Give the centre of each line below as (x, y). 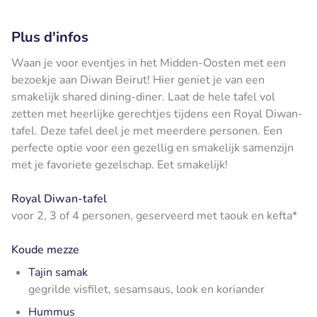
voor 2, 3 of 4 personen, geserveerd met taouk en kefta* (154, 215)
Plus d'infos (50, 37)
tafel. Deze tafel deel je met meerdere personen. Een (147, 131)
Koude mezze (45, 249)
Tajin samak (58, 272)
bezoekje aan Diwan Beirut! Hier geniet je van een (138, 80)
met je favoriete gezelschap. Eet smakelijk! (120, 165)
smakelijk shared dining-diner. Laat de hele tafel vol (143, 97)
